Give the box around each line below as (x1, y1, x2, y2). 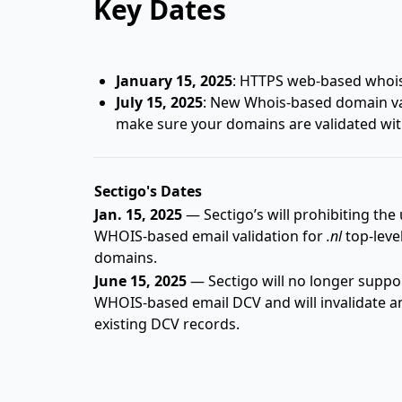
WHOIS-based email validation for (94, 225, 327, 246)
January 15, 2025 (116, 70, 232, 91)
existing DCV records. (94, 313, 240, 334)
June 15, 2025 (94, 270, 187, 291)
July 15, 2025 (116, 92, 203, 112)
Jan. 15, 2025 (94, 204, 182, 224)
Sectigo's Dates (94, 180, 202, 201)
